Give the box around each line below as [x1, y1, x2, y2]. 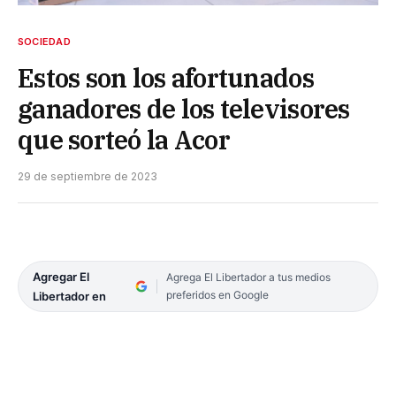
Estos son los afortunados [18, 60, 314, 95]
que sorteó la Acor [18, 122, 230, 156]
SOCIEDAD [18, 34, 71, 48]
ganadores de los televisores [18, 91, 350, 126]
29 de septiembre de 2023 [18, 169, 157, 183]
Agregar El [33, 269, 89, 284]
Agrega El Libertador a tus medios [165, 270, 331, 284]
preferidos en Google [165, 287, 269, 301]
